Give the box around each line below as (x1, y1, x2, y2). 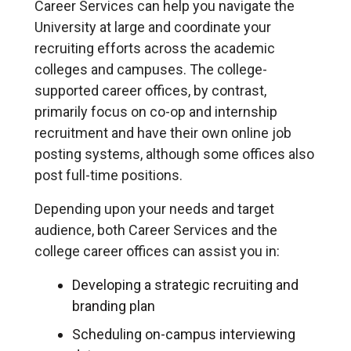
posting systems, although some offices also (34, 145, 314, 162)
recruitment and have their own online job (34, 124, 291, 141)
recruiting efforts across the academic (34, 39, 275, 56)
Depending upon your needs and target (34, 200, 274, 217)
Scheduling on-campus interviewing (72, 326, 295, 343)
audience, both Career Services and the (34, 221, 277, 238)
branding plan (72, 297, 155, 314)
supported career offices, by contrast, (34, 81, 266, 99)
